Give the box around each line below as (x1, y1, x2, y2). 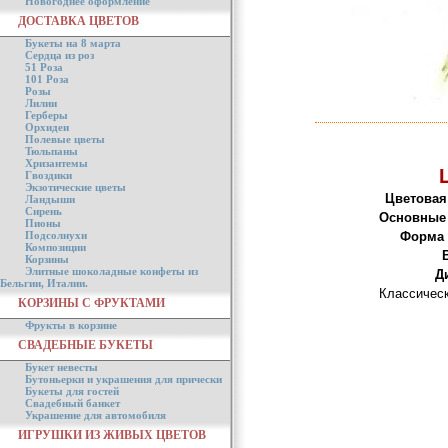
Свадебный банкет (25, 397, 120, 409)
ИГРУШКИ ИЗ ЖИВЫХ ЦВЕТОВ (18, 428, 206, 442)
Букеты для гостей (25, 385, 119, 397)
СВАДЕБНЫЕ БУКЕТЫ (18, 338, 153, 352)
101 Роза (25, 73, 69, 85)
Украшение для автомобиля (25, 409, 166, 421)
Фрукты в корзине (25, 319, 117, 331)
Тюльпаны (25, 145, 78, 157)
